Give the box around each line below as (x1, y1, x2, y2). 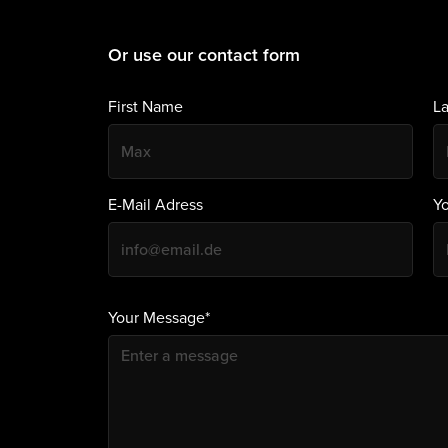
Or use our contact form (107, 41, 300, 67)
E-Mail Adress (107, 192, 203, 215)
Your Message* (107, 305, 210, 328)
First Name (107, 94, 183, 117)
